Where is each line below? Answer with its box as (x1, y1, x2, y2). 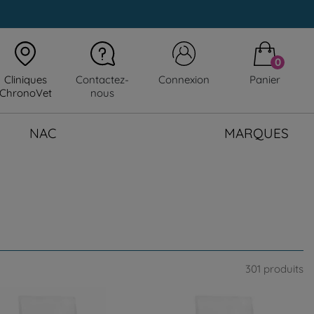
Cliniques (4, 73, 47, 87)
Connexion (158, 73, 210, 87)
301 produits (245, 261, 303, 275)
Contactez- (76, 73, 129, 87)
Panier (250, 73, 280, 87)
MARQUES (224, 124, 289, 142)
